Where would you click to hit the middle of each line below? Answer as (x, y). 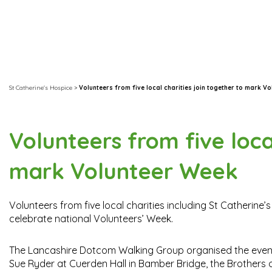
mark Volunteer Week (124, 171)
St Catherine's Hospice (41, 88)
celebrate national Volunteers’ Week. (91, 219)
